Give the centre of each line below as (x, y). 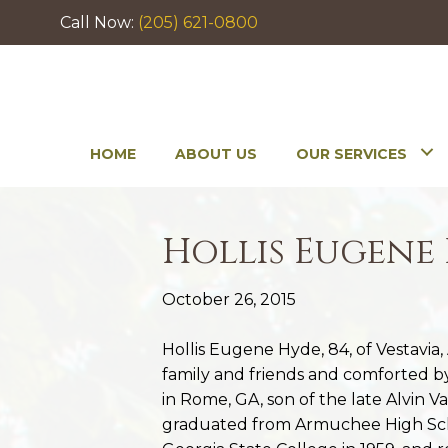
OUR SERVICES (351, 154)
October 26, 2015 (229, 299)
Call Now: (99, 22)
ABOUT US (216, 154)
